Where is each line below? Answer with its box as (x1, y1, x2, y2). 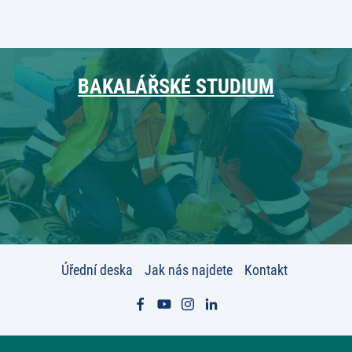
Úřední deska (60, 262, 133, 278)
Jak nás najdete (144, 262, 233, 278)
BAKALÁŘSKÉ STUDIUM (78, 75, 274, 98)
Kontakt (244, 262, 288, 278)
